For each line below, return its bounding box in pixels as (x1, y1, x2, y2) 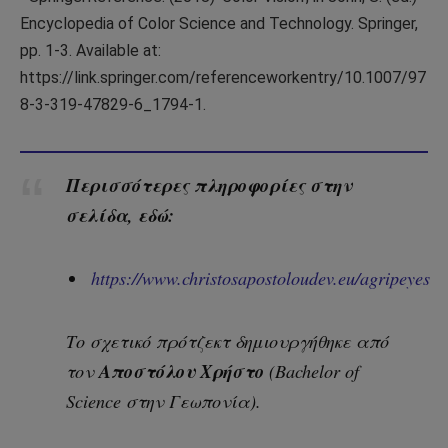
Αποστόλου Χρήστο (99, 357, 265, 384)
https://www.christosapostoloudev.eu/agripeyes (91, 265, 431, 290)
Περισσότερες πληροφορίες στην (66, 172, 353, 199)
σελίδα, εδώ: (66, 202, 187, 229)
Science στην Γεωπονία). (66, 388, 262, 413)
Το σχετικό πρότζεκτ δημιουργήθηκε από (66, 328, 390, 353)
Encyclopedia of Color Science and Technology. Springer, (20, 14, 418, 34)
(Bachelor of (264, 358, 360, 383)
